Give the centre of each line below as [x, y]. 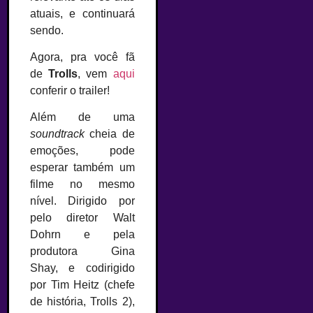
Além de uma [82, 117]
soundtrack [57, 134]
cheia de [110, 134]
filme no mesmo [82, 184]
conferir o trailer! [70, 90]
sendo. [47, 30]
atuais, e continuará [82, 13]
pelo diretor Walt [82, 218]
